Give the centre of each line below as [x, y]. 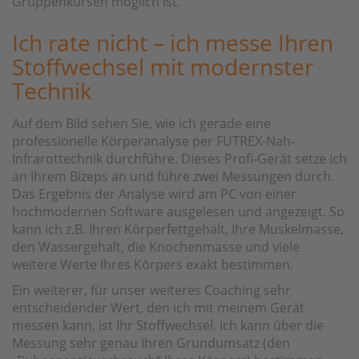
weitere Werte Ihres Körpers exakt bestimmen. [153, 264]
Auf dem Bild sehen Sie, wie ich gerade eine [141, 123]
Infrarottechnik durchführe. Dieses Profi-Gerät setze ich [179, 158]
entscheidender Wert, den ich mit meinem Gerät [158, 307]
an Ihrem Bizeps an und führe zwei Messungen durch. [173, 176]
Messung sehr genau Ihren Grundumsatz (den [151, 343]
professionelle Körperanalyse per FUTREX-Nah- [153, 141]
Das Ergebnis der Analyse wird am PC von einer [154, 194]
